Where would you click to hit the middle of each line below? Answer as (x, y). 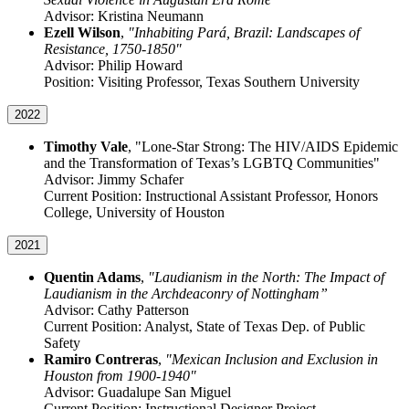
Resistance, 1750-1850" (113, 49)
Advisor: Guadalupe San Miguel (137, 393)
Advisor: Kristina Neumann (124, 16)
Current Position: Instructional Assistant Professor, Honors (211, 196)
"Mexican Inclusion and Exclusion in (272, 360)
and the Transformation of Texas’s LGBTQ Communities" (212, 163)
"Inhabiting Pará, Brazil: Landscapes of (244, 33)
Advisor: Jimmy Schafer (114, 180)
